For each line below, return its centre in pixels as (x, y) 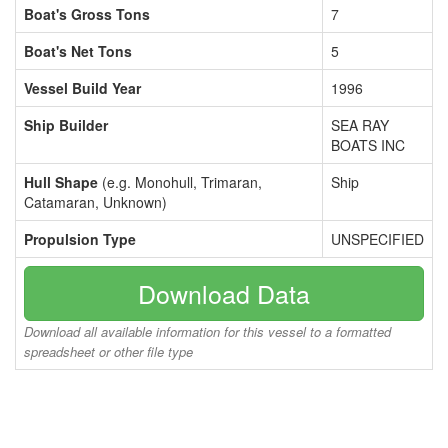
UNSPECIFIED (377, 239)
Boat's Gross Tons (87, 14)
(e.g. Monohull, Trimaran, (180, 182)
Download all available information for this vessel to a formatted (207, 331)
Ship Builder (66, 125)
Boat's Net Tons (78, 51)
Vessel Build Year (82, 88)
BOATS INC (368, 145)
